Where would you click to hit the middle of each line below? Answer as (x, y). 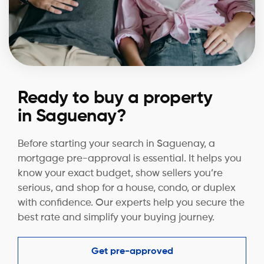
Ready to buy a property (115, 98)
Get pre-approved (132, 251)
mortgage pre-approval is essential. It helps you (130, 159)
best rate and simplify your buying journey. (116, 217)
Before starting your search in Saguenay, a (116, 144)
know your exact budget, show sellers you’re (120, 173)
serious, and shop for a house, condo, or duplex (127, 188)
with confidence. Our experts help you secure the (131, 203)
